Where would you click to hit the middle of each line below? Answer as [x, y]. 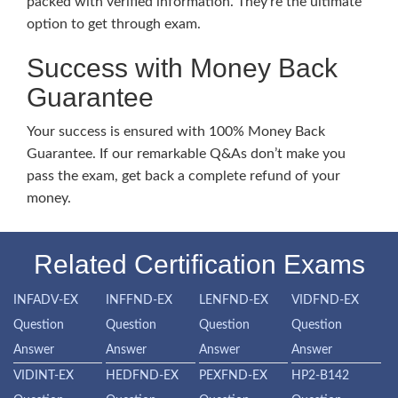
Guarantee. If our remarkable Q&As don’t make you [186, 154]
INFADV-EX [46, 300]
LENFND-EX [233, 300]
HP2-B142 [321, 376]
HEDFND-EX [143, 376]
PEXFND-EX [233, 376]
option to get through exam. [114, 24]
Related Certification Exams [199, 264]
